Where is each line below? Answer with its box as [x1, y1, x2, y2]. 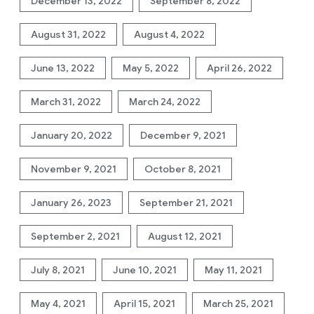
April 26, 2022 [207, 62, 272, 74]
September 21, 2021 [139, 196, 233, 209]
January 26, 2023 [31, 196, 111, 209]
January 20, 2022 [31, 129, 112, 142]
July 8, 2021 [31, 264, 85, 276]
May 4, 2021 [31, 297, 86, 310]
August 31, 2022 [31, 28, 106, 41]
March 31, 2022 [31, 95, 101, 108]
